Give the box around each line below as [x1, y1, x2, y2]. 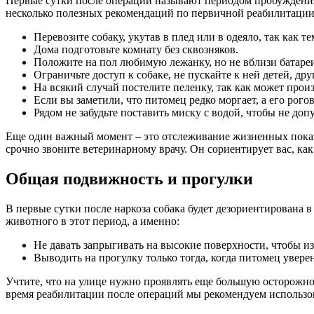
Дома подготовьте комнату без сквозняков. [34, 43, 238, 56]
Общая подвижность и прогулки [6, 169, 253, 188]
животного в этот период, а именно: [6, 214, 179, 227]
